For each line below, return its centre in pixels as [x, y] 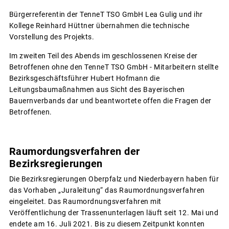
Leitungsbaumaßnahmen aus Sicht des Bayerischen [97, 89]
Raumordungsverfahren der [74, 152]
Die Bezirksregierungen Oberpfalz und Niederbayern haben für [114, 179]
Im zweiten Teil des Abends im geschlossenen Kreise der [103, 55]
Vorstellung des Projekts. [51, 37]
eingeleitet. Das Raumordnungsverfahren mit [85, 202]
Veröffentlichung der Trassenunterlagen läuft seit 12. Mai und [113, 213]
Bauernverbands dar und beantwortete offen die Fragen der [110, 100]
